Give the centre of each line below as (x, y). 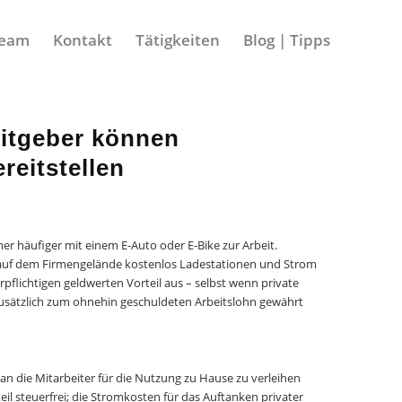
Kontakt (83, 40)
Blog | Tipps (287, 40)
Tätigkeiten (178, 40)
